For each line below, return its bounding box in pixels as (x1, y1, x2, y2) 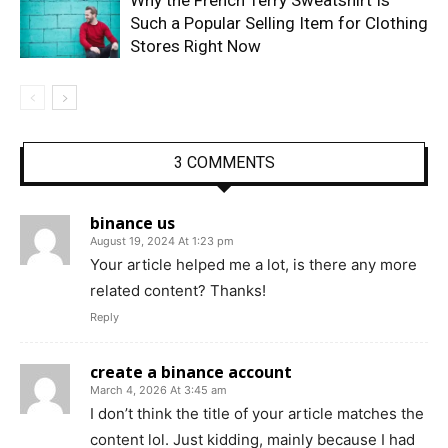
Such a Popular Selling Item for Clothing (130, 12, 428, 33)
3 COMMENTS (173, 152, 275, 172)
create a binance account (90, 360, 292, 383)
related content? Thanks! (90, 280, 266, 300)
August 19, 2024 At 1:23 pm (90, 233, 234, 248)
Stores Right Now (130, 35, 261, 56)
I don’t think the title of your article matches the (90, 403, 424, 423)
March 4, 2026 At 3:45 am (90, 382, 227, 397)
